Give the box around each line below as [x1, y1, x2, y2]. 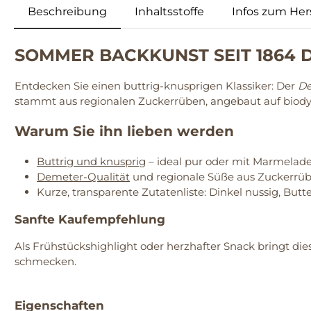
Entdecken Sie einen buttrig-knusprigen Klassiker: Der [15, 79, 298, 93]
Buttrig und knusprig [37, 155, 146, 169]
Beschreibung [28, 5, 107, 19]
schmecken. [15, 255, 76, 269]
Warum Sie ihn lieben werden [15, 123, 234, 140]
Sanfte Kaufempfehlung [15, 212, 165, 227]
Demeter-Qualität [37, 170, 130, 184]
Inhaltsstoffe [135, 5, 204, 19]
